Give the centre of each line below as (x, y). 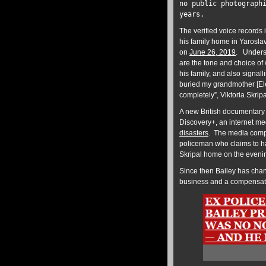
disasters (194, 133)
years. (192, 14)
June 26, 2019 (213, 52)
